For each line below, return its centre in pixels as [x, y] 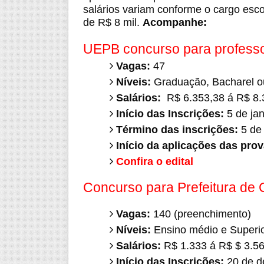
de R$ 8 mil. [111, 22]
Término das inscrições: [177, 130]
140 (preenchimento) [200, 214]
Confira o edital [154, 161]
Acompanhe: [174, 22]
